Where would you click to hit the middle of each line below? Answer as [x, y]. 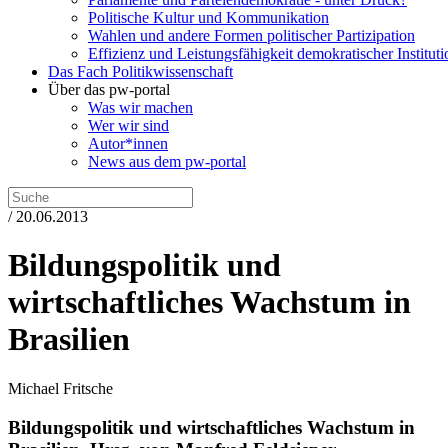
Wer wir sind [128, 125]
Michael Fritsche [60, 388]
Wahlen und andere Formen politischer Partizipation [251, 35]
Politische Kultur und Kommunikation [208, 17]
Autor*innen [128, 143]
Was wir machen [140, 107]
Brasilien [69, 339]
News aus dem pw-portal [167, 161]
